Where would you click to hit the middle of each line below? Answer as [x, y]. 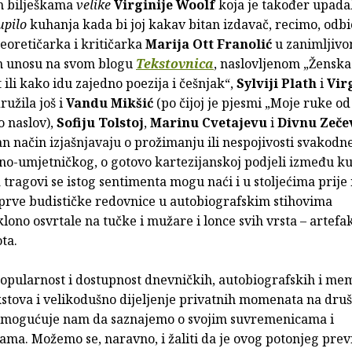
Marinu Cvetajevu [209, 123]
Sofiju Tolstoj [100, 123]
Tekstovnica [175, 64]
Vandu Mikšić [110, 103]
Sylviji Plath [277, 84]
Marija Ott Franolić [209, 44]
